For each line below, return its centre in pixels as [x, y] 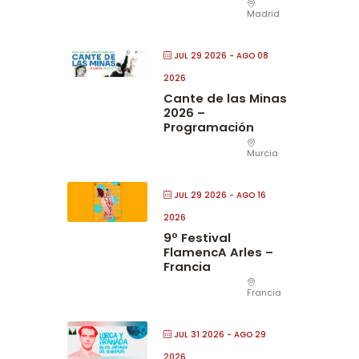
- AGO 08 [248, 56]
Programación [209, 127]
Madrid [263, 14]
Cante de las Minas [225, 99]
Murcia [262, 153]
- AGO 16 [246, 196]
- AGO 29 [245, 335]
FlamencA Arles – [218, 252]
